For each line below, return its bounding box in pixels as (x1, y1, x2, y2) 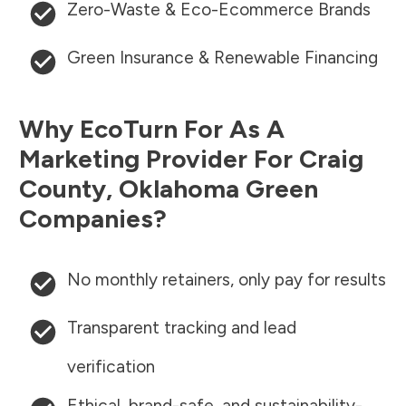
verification (67, 356, 155, 378)
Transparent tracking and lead (67, 317, 296, 339)
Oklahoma (119, 173, 239, 205)
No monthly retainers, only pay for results (67, 269, 386, 291)
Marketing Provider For (19, 143, 299, 175)
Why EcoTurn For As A (19, 113, 285, 145)
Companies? (19, 203, 167, 235)
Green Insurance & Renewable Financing (67, 47, 378, 69)
